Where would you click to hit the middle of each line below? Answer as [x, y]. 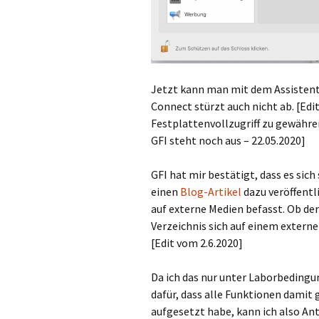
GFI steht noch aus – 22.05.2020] [228, 141]
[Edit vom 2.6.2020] [197, 243]
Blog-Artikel [211, 192]
